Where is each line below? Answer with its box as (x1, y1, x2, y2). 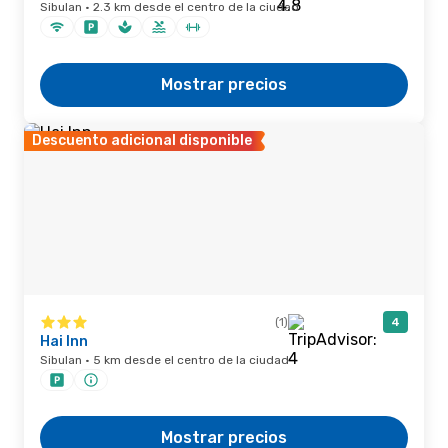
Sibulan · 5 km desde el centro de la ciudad (40, 353, 289, 367)
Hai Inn (40, 333, 88, 350)
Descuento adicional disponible (32, 132, 252, 149)
